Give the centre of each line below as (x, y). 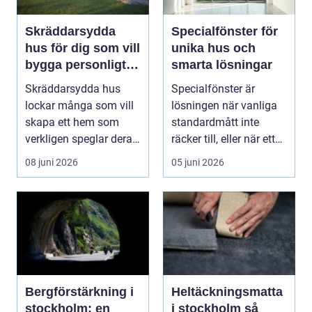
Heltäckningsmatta (227, 291)
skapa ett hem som (72, 122)
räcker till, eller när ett (223, 139)
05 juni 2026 (198, 162)
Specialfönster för (225, 31)
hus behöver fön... (215, 155)
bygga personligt (76, 64)
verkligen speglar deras (81, 139)
